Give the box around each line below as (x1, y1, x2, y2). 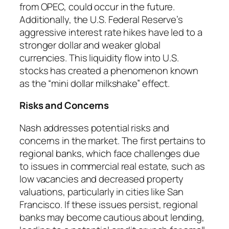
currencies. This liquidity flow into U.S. (19, 51, 179, 64)
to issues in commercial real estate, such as (19, 159, 205, 173)
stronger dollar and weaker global (19, 38, 161, 52)
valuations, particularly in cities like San (19, 185, 184, 198)
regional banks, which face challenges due (19, 146, 200, 160)
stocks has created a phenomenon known (19, 63, 199, 77)
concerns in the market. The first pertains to (19, 133, 205, 147)
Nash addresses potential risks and (19, 121, 169, 134)
